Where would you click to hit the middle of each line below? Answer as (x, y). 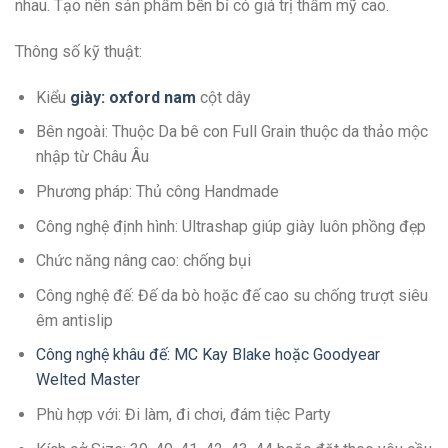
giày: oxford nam (132, 97)
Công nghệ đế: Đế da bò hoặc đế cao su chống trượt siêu (231, 295)
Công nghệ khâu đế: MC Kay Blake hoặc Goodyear (207, 355)
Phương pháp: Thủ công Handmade (157, 192)
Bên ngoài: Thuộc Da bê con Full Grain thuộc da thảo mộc (231, 132)
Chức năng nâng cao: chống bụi (143, 261)
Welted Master (87, 380)
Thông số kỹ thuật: (78, 52)
